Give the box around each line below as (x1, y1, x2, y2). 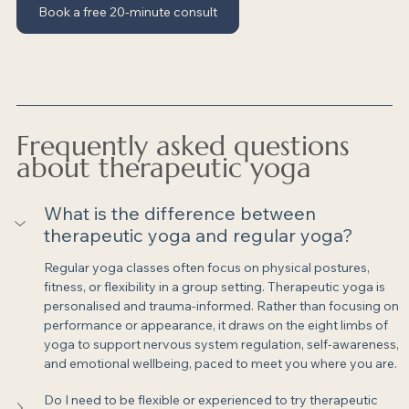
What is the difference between (44, 202, 320, 225)
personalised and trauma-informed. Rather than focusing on (44, 298, 402, 315)
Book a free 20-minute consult (38, 4, 217, 21)
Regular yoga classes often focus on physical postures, (44, 259, 372, 277)
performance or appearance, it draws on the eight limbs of (44, 317, 391, 334)
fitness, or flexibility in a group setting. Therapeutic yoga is (44, 278, 388, 296)
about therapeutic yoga (16, 151, 311, 185)
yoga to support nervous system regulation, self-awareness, (44, 336, 402, 353)
